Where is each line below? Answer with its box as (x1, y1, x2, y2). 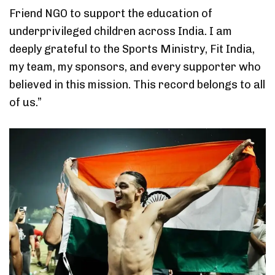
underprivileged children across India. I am (9, 24, 232, 38)
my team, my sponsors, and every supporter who (9, 60, 261, 74)
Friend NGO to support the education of (9, 6, 212, 20)
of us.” (9, 95, 42, 109)
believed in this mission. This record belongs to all (9, 77, 265, 91)
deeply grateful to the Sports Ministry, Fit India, (9, 42, 255, 56)
